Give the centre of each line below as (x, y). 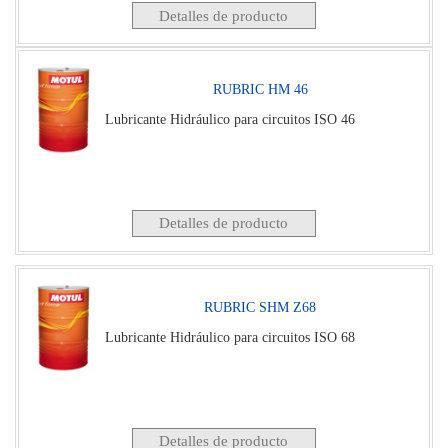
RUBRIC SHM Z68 (260, 307)
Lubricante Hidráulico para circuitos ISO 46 (230, 119)
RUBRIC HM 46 (260, 89)
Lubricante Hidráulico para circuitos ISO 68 (230, 337)
